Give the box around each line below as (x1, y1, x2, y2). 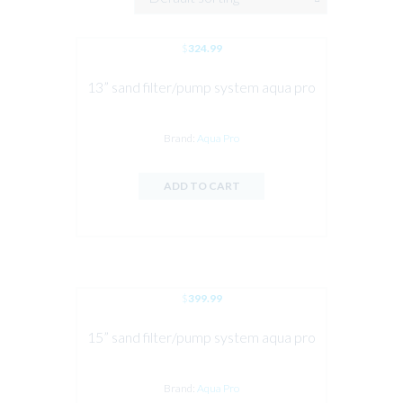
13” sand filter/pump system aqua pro (87, 78, 316, 96)
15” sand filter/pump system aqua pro (87, 328, 316, 346)
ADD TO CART (163, 179, 240, 193)
